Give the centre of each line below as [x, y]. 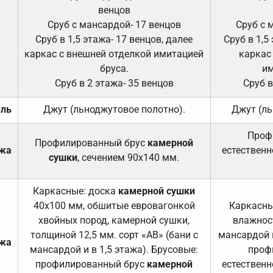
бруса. [114, 68]
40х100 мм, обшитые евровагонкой [114, 205]
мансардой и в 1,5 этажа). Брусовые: [114, 249]
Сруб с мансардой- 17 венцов [114, 24]
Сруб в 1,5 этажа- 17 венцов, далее [114, 39]
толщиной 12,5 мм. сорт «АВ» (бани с [114, 235]
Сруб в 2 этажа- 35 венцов [114, 83]
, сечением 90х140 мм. [129, 157]
